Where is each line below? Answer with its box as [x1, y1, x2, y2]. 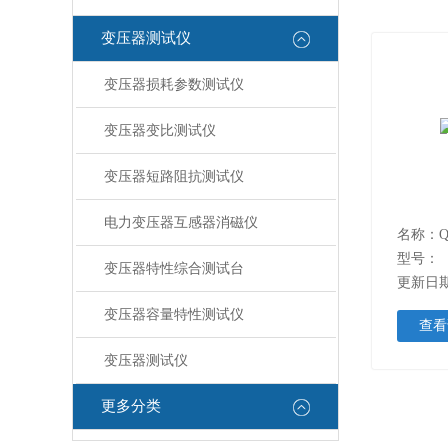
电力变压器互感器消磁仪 [103, 215, 258, 230]
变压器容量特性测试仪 [103, 307, 244, 322]
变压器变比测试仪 [103, 123, 216, 138]
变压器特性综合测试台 [103, 261, 244, 276]
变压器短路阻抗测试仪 [103, 169, 244, 184]
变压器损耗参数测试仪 [103, 77, 244, 92]
